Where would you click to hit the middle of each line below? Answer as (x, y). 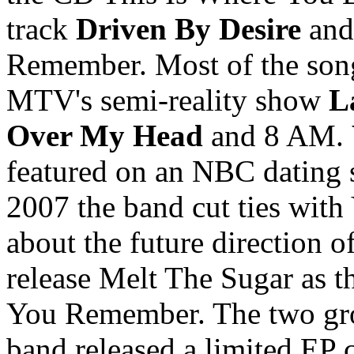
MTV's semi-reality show (168, 100)
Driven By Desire (188, 29)
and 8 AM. (277, 136)
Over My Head (105, 136)
